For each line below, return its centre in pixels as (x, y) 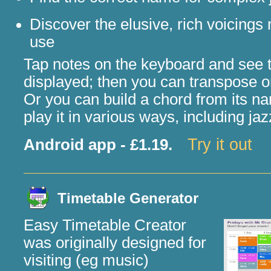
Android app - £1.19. (98, 145)
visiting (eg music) (87, 260)
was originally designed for (115, 243)
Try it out (220, 144)
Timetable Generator (128, 198)
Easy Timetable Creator (105, 225)
